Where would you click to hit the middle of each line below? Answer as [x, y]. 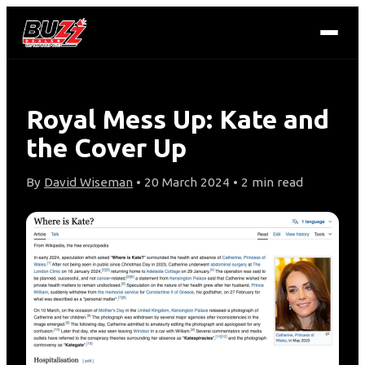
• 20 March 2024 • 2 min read [218, 182]
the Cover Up [106, 147]
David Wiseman [88, 182]
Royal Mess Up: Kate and [178, 119]
